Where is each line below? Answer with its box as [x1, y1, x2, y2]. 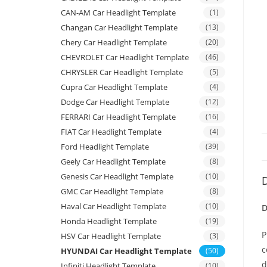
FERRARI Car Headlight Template [61, 111, 176, 123]
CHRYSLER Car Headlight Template [61, 67, 183, 78]
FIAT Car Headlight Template [61, 126, 162, 138]
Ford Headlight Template [61, 141, 149, 153]
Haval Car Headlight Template [61, 201, 166, 212]
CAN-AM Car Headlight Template [61, 7, 176, 18]
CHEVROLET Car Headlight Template [61, 52, 189, 63]
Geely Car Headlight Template [61, 156, 166, 167]
